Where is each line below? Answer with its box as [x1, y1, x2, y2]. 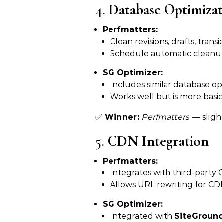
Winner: [104, 112, 139, 122]
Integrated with [110, 211, 174, 221]
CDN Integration [108, 132, 209, 151]
